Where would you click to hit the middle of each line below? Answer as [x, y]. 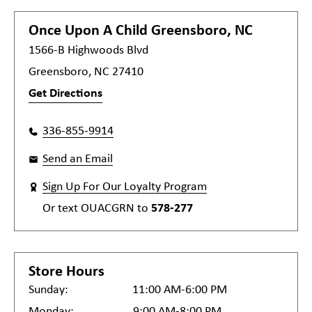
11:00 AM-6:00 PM [180, 290]
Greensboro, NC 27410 [86, 72]
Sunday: [48, 290]
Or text [62, 209]
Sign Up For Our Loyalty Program [125, 187]
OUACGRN [108, 209]
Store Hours [67, 272]
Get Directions [65, 94]
